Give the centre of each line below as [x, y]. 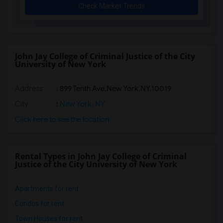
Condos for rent [40, 204]
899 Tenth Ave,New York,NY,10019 [115, 89]
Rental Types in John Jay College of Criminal [101, 156]
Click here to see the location [62, 119]
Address [29, 89]
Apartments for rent [47, 189]
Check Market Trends [111, 6]
